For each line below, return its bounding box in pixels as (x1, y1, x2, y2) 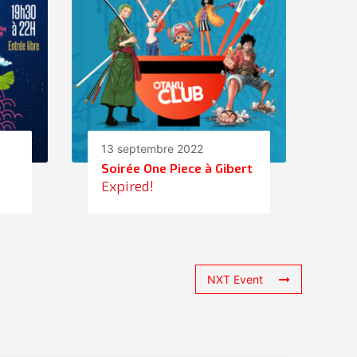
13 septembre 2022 (101, 142, 203, 156)
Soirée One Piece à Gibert (101, 160, 253, 176)
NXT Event (207, 273, 263, 287)
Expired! (101, 177, 154, 195)
